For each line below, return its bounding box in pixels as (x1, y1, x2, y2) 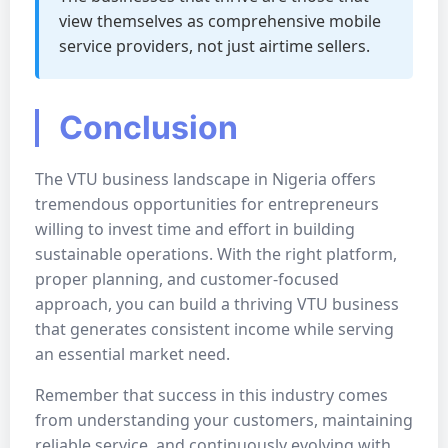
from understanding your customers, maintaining (35, 409, 413, 431)
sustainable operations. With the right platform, (35, 243, 397, 265)
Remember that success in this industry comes (35, 384, 388, 406)
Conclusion (59, 108, 238, 147)
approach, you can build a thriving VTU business (35, 293, 399, 315)
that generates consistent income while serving (35, 318, 394, 340)
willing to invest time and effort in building (35, 218, 355, 240)
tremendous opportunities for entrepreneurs (35, 193, 379, 215)
